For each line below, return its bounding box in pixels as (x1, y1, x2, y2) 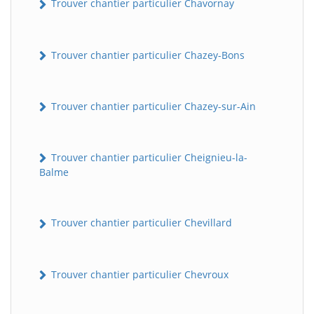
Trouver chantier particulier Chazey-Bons (48, 48, 245, 62)
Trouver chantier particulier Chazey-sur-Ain (48, 99, 256, 113)
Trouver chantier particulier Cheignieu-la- (48, 151, 247, 165)
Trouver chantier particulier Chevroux (48, 267, 228, 281)
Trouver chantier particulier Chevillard (48, 216, 232, 230)
